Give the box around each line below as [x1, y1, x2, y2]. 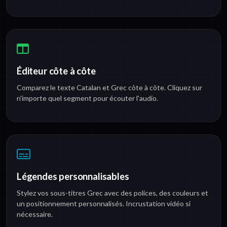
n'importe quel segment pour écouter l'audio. [17, 94, 158, 103]
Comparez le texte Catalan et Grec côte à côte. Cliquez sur [17, 83, 202, 92]
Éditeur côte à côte [17, 65, 96, 77]
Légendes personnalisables [17, 171, 129, 182]
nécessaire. [17, 210, 53, 219]
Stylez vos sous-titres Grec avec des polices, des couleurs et [17, 188, 208, 198]
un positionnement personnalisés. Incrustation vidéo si [17, 199, 191, 208]
